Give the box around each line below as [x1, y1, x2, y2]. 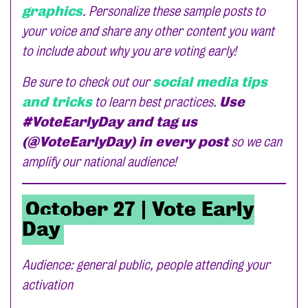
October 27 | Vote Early [25, 198, 255, 221]
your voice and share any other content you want [22, 23, 274, 39]
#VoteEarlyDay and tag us [22, 114, 197, 130]
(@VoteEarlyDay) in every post [22, 134, 228, 150]
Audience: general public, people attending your [22, 257, 270, 273]
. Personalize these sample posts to [82, 3, 265, 19]
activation [22, 277, 73, 293]
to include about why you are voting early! [22, 43, 236, 59]
